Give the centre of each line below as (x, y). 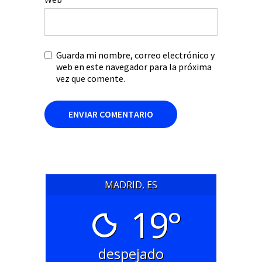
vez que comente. (91, 78)
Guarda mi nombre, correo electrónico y (135, 55)
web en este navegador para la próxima (134, 67)
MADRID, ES (131, 185)
